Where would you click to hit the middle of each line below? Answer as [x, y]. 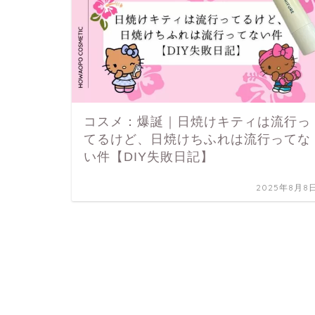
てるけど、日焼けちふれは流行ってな [197, 139]
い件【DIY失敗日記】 [149, 157]
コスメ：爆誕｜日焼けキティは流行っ [197, 122]
